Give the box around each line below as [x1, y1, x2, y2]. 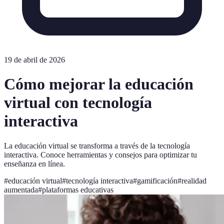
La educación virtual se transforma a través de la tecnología [4, 141, 190, 150]
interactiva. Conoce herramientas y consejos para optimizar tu [4, 150, 197, 159]
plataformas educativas [42, 185, 113, 194]
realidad [181, 176, 206, 185]
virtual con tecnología [4, 93, 152, 112]
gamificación [137, 176, 177, 185]
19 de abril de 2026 [4, 55, 65, 64]
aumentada [4, 185, 38, 194]
